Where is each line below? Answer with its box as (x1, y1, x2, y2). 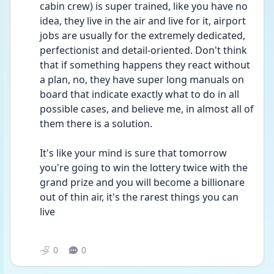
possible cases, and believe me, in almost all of (40, 102, 254, 116)
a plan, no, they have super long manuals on (40, 73, 244, 86)
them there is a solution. (40, 117, 155, 130)
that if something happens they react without (40, 58, 250, 72)
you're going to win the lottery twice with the (40, 161, 248, 174)
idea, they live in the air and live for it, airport (40, 14, 246, 28)
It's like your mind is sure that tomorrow (40, 146, 227, 160)
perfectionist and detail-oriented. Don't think (40, 43, 247, 57)
